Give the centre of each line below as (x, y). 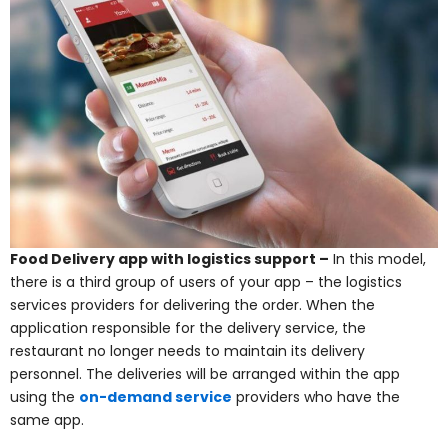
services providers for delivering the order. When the (192, 305)
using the (44, 397)
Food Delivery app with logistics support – (169, 259)
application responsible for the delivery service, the (188, 328)
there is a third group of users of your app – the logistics (206, 282)
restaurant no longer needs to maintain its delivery (187, 351)
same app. (47, 420)
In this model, (377, 259)
